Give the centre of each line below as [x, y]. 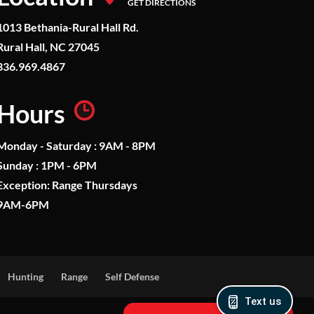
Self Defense [132, 277]
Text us [262, 301]
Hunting [26, 277]
